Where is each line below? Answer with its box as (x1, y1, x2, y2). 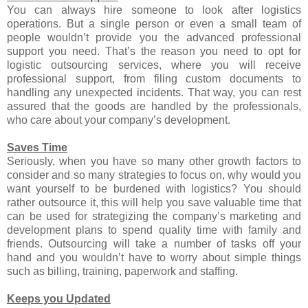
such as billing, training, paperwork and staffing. (7, 265, 238, 277)
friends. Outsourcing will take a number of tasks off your (7, 237, 301, 250)
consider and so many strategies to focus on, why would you (7, 168, 301, 181)
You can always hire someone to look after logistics (7, 3, 301, 16)
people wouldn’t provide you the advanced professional (7, 31, 301, 43)
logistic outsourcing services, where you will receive (7, 58, 301, 71)
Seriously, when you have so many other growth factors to (7, 155, 301, 167)
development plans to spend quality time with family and (7, 223, 301, 236)
